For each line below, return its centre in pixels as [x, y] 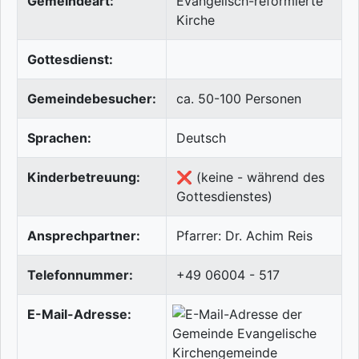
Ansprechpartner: [84, 236]
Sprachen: [59, 138]
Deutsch [201, 138]
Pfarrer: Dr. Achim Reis [244, 236]
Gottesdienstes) [224, 197]
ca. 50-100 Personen [239, 99]
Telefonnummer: [80, 275]
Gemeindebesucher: [92, 99]
